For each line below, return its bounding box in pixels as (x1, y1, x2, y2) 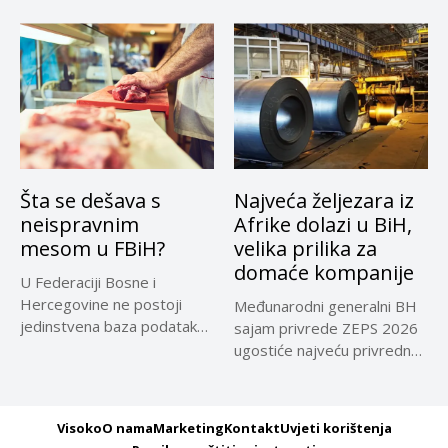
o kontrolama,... (20, 337, 123, 358)
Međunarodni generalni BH (234, 295, 417, 316)
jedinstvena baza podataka (20, 315, 205, 336)
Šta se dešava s (20, 186, 161, 214)
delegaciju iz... (234, 361, 327, 382)
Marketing (152, 418, 224, 437)
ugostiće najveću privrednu (234, 339, 419, 360)
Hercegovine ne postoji (20, 293, 182, 314)
